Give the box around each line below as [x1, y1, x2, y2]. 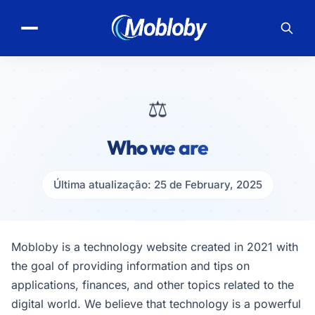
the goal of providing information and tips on [11, 259, 250, 273]
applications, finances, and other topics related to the [11, 278, 294, 292]
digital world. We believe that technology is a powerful [11, 297, 301, 311]
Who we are [106, 135, 209, 160]
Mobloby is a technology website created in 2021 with [11, 240, 298, 254]
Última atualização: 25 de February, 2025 [53, 178, 262, 191]
